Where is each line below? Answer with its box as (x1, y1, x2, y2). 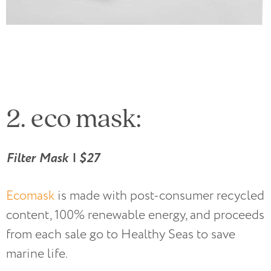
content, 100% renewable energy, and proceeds (6, 206, 264, 224)
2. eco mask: (6, 99, 142, 135)
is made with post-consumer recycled (54, 186, 264, 204)
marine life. (6, 244, 68, 263)
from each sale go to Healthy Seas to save (6, 225, 235, 243)
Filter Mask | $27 (6, 148, 100, 168)
